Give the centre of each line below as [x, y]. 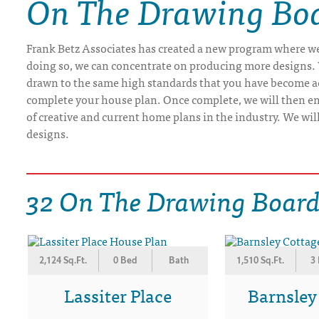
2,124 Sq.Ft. [63, 260]
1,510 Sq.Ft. [260, 260]
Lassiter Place [117, 294]
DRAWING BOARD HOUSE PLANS [95, 24]
